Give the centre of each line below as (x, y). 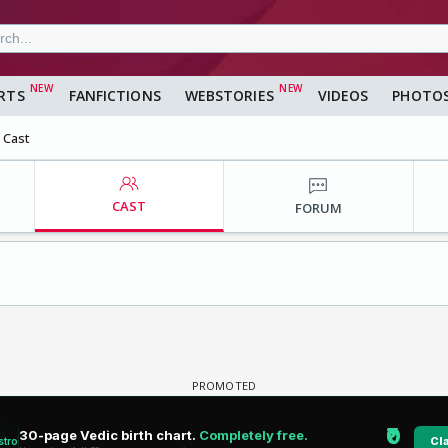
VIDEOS (343, 96)
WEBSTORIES (229, 96)
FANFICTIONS (114, 96)
